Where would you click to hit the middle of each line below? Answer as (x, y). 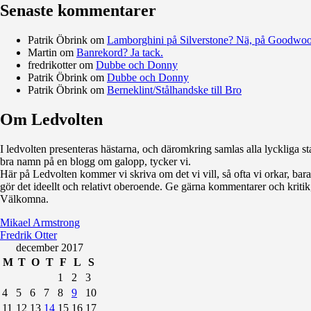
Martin (42, 52)
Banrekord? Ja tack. (120, 52)
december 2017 (49, 247)
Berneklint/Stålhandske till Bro (174, 90)
